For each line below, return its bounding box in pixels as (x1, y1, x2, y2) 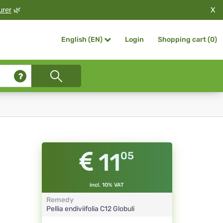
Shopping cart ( (158, 35, 210, 44)
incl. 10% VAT (90, 182, 124, 189)
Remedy (46, 196, 74, 205)
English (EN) (61, 35, 103, 44)
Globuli (112, 205, 134, 214)
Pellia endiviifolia (46, 205, 100, 214)
